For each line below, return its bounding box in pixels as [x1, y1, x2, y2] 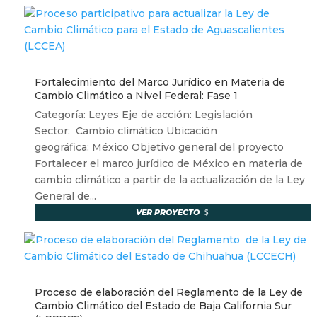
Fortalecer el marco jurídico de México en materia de [34, 157, 303, 171]
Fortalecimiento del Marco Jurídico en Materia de [34, 76, 285, 89]
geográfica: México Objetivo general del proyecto [34, 141, 284, 154]
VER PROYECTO [136, 207, 200, 218]
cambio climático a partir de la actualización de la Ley [34, 173, 305, 187]
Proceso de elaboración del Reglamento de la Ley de [34, 286, 303, 299]
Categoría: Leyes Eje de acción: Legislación [34, 108, 253, 122]
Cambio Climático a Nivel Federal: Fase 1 [34, 89, 238, 103]
